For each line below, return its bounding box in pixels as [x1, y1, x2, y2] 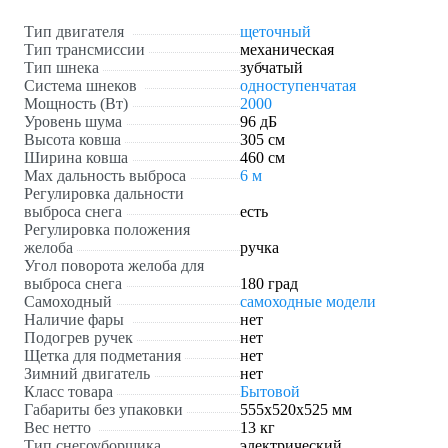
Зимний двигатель [24, 365, 150, 383]
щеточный [240, 23, 311, 41]
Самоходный [24, 293, 112, 311]
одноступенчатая [240, 77, 356, 95]
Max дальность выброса [24, 167, 186, 185]
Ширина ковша [24, 149, 128, 167]
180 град [240, 275, 298, 293]
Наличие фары [24, 311, 124, 329]
